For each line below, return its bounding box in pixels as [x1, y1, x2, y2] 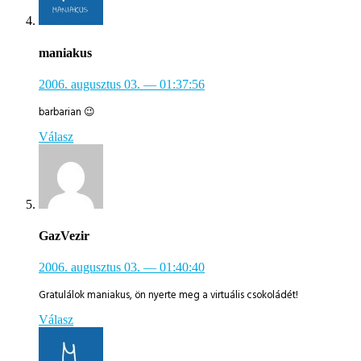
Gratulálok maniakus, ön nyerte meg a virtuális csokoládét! [39, 288, 298, 303]
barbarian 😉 [39, 105, 95, 120]
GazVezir [39, 229, 89, 243]
